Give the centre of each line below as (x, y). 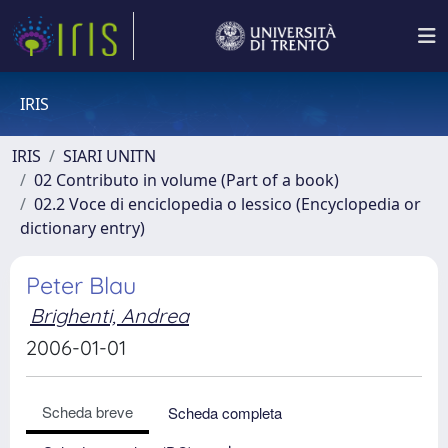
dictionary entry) (82, 228)
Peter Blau (81, 285)
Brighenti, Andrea (109, 315)
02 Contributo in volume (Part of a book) (186, 180)
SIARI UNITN (109, 156)
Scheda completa (225, 412)
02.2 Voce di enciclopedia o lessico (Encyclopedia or (227, 204)
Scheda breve (87, 411)
